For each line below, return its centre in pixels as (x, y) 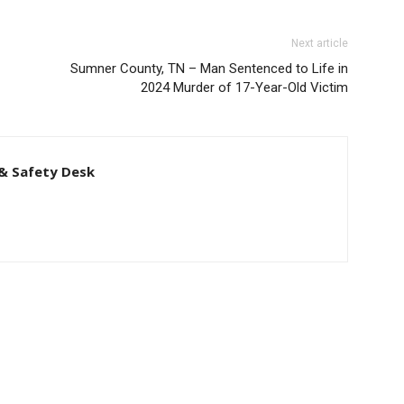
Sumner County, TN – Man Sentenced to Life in (209, 68)
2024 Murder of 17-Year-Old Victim (244, 87)
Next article (320, 43)
